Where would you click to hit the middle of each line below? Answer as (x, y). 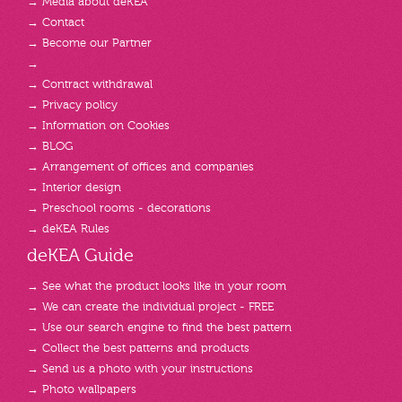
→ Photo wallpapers (82, 389)
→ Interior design (74, 188)
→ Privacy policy (72, 105)
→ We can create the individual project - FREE (150, 307)
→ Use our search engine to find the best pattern (159, 328)
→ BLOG (50, 146)
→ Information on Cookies (98, 126)
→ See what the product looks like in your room (157, 286)
